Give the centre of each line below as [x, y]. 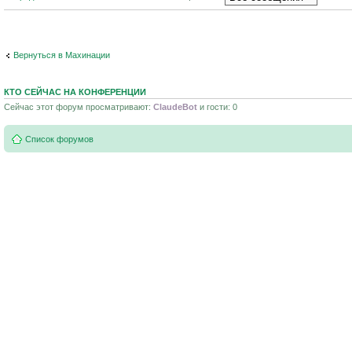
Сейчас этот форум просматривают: [79, 106]
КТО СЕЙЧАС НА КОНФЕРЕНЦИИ [75, 92]
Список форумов [59, 139]
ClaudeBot [175, 106]
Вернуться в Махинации [62, 55]
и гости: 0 [217, 106]
